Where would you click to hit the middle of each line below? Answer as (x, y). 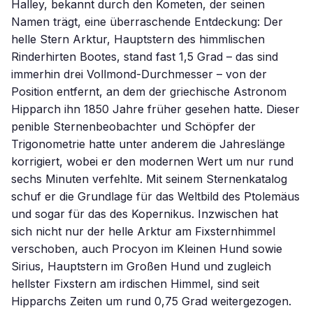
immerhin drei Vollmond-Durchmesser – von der (139, 74)
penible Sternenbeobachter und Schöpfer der (133, 126)
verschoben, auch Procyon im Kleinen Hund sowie (147, 249)
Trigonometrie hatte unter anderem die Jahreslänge (148, 144)
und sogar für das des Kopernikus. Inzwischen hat (145, 214)
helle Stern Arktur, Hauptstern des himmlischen (138, 39)
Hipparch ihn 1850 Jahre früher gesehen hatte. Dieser (155, 109)
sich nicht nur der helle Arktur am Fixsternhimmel (143, 231)
